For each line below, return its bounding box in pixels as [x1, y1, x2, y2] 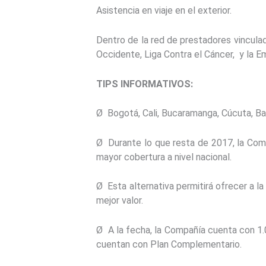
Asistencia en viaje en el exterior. [96, 5, 232, 17]
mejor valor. [96, 195, 143, 207]
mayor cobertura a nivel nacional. [96, 151, 232, 163]
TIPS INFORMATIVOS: [96, 78, 193, 90]
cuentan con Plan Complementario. [96, 239, 242, 251]
